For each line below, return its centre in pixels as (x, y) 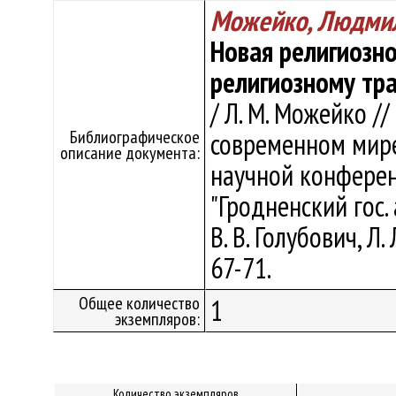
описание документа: (130, 153)
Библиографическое (135, 137)
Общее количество (139, 303)
